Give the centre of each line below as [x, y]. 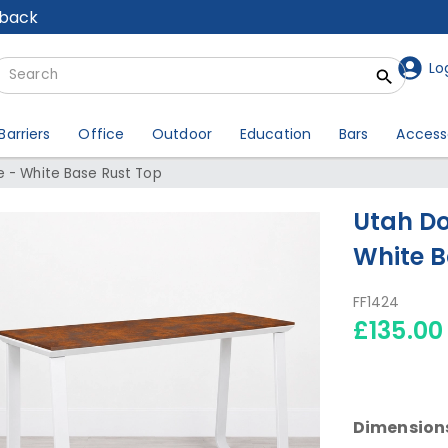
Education [275, 134]
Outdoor [182, 134]
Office [101, 134]
